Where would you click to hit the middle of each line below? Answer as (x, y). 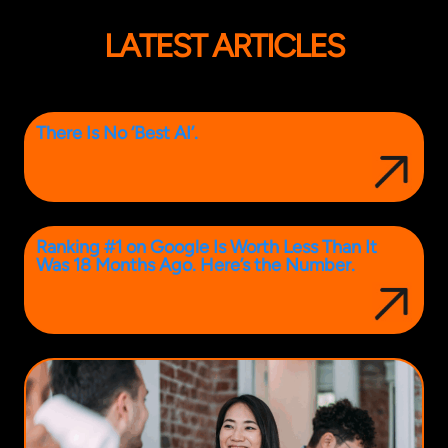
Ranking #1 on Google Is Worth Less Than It (206, 247)
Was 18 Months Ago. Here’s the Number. (195, 265)
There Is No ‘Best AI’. (117, 133)
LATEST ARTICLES (224, 46)
